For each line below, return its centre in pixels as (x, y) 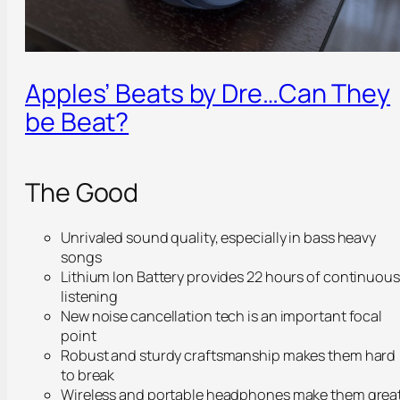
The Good (82, 192)
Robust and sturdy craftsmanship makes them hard (229, 355)
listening (90, 296)
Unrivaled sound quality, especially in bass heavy (219, 237)
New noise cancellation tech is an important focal (222, 316)
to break (88, 375)
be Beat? (77, 121)
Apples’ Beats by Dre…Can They (208, 92)
